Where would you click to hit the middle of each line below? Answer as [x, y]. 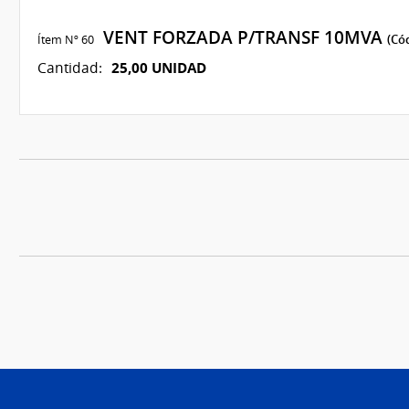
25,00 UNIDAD [158, 68]
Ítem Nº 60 [65, 40]
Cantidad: [69, 68]
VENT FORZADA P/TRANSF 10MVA [240, 38]
